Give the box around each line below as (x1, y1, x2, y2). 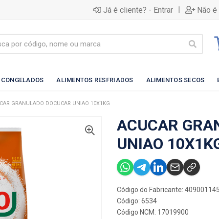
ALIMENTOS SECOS (146, 76, 205, 84)
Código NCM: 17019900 (117, 208, 189, 216)
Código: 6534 (117, 197, 157, 205)
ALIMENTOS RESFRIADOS (56, 76, 133, 84)
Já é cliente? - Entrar (103, 5, 173, 15)
